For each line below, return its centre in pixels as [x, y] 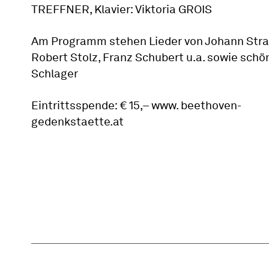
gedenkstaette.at [77, 121]
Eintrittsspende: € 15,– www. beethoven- [136, 105]
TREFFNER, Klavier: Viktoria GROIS [122, 9]
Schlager [55, 73]
